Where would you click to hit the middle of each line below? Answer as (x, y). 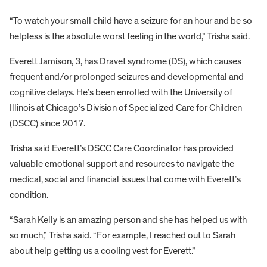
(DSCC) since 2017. (47, 124)
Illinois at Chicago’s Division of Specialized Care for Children (126, 108)
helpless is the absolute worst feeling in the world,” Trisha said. (130, 37)
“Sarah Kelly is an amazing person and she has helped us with (128, 220)
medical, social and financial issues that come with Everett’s (125, 180)
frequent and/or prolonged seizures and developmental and (127, 77)
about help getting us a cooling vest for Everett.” (103, 251)
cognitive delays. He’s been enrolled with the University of (121, 93)
